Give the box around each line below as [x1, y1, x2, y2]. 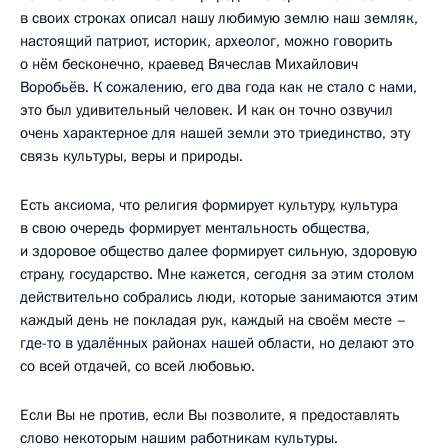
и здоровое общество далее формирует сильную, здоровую [20, 240, 417, 261]
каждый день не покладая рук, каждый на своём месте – [20, 309, 407, 330]
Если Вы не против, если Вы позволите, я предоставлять [20, 404, 400, 425]
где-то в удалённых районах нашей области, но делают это [20, 332, 414, 353]
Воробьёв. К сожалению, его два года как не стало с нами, [20, 76, 417, 97]
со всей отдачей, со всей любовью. [20, 355, 255, 376]
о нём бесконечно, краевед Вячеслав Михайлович [20, 53, 358, 74]
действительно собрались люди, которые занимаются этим [20, 286, 418, 307]
